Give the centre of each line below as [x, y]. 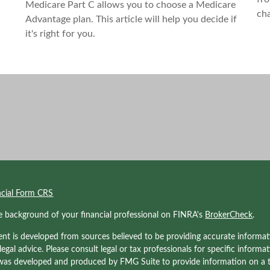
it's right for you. [61, 33]
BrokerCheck [229, 215]
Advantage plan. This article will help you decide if [131, 19]
